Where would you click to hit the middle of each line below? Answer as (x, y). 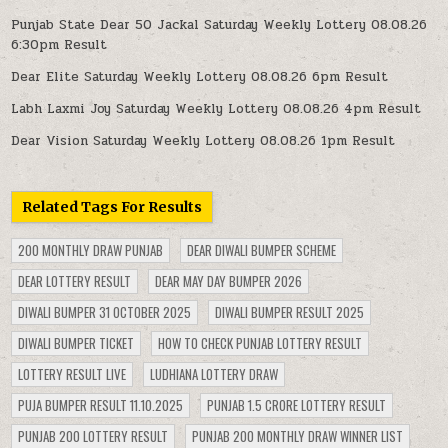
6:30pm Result (59, 45)
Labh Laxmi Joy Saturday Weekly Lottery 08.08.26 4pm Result (216, 109)
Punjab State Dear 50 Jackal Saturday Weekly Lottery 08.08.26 (219, 25)
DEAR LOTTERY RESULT (75, 281)
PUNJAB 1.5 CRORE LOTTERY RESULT (297, 405)
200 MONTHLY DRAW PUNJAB (91, 250)
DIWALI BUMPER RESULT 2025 (290, 312)
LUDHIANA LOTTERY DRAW (214, 374)
